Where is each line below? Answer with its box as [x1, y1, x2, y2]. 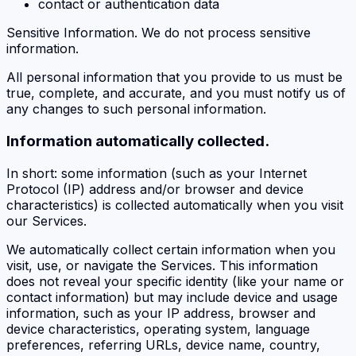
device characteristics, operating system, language [6, 320, 310, 337]
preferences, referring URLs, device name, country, [6, 336, 320, 353]
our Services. [6, 212, 87, 229]
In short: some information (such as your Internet [6, 164, 307, 181]
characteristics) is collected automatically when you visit [6, 196, 343, 213]
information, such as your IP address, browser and [6, 304, 315, 321]
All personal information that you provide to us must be [6, 69, 342, 86]
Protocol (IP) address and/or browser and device [6, 180, 304, 197]
